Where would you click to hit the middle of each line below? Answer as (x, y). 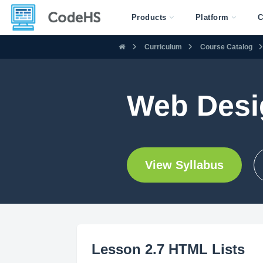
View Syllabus (184, 165)
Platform (212, 17)
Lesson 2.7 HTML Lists (168, 249)
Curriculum (163, 47)
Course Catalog (226, 47)
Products (149, 17)
